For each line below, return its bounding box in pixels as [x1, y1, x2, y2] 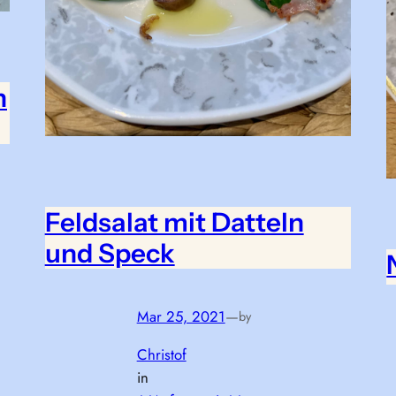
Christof [136, 344, 187, 366]
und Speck [44, 236, 175, 269]
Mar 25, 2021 [136, 306, 225, 328]
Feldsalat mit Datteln [44, 205, 304, 238]
